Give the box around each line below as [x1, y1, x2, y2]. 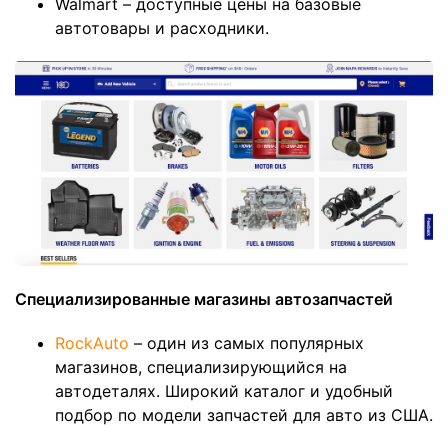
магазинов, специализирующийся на [55, 357, 347, 378]
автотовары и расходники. [55, 18, 269, 39]
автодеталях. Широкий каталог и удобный [55, 381, 393, 402]
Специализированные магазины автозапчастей [15, 288, 393, 309]
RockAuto [55, 333, 134, 354]
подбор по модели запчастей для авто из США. [55, 405, 433, 426]
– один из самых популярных [134, 333, 364, 354]
